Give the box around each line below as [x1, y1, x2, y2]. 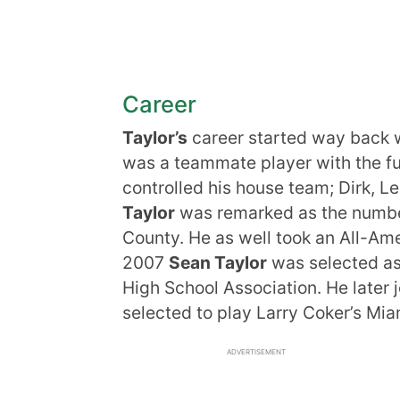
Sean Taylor [169, 252, 267, 273]
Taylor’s [122, 127, 187, 148]
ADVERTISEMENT [227, 346, 286, 356]
